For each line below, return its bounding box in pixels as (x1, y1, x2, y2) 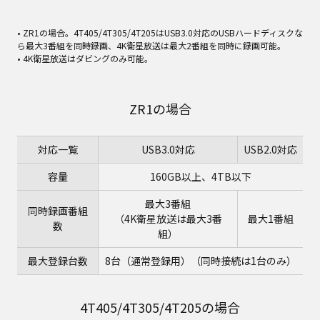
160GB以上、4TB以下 (150, 169, 251, 184)
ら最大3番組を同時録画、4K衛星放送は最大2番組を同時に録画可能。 (17, 39, 286, 51)
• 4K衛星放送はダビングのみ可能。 (17, 51, 153, 64)
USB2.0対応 (244, 141, 297, 156)
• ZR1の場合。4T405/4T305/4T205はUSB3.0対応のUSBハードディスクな (17, 26, 303, 39)
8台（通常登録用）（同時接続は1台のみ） (105, 253, 296, 268)
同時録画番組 (27, 203, 88, 218)
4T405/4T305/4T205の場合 (80, 297, 240, 316)
